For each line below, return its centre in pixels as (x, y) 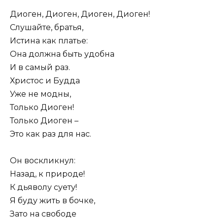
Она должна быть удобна (62, 54)
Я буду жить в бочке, (53, 201)
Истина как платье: (49, 40)
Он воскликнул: (43, 161)
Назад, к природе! (47, 174)
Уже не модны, (40, 94)
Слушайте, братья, (47, 27)
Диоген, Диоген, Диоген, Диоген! (80, 14)
